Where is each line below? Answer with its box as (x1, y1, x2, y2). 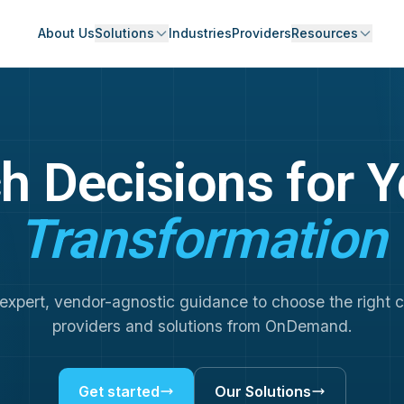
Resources (291, 25, 359, 41)
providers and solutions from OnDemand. (51, 317, 353, 335)
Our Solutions (214, 382, 311, 400)
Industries (169, 25, 233, 41)
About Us (38, 25, 96, 41)
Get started (78, 382, 160, 400)
